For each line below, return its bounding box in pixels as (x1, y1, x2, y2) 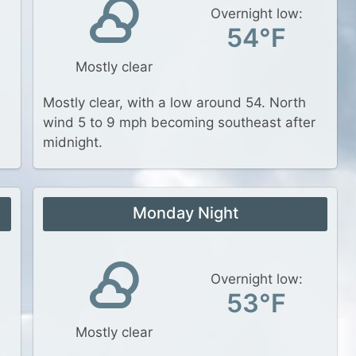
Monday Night (132, 203, 238, 222)
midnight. (43, 134, 103, 150)
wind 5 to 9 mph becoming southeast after (43, 114, 315, 130)
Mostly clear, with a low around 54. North (43, 95, 306, 110)
